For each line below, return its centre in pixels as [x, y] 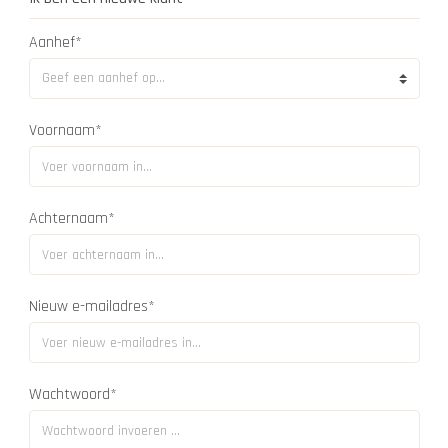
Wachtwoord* [72, 394]
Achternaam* [71, 218]
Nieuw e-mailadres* [91, 306]
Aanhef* [55, 42]
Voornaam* [65, 130]
